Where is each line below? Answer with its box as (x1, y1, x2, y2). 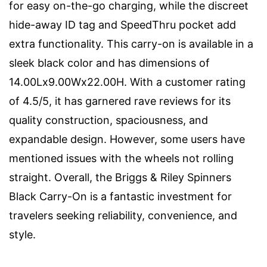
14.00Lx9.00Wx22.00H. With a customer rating (9, 76, 246, 88)
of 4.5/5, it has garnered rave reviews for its (9, 95, 231, 107)
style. (9, 228, 36, 241)
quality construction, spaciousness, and (9, 114, 208, 126)
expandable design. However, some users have (9, 133, 245, 145)
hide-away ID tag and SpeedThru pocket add (9, 18, 236, 31)
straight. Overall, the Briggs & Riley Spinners (9, 171, 231, 184)
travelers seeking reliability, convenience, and (9, 209, 237, 222)
